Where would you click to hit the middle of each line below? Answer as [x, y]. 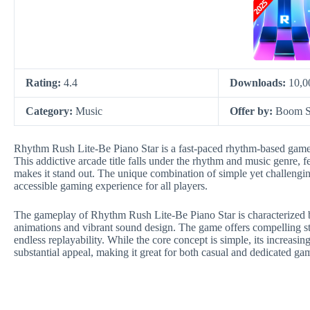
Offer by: [253, 111]
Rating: [45, 83]
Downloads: [259, 83]
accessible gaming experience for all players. [111, 186]
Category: [51, 111]
